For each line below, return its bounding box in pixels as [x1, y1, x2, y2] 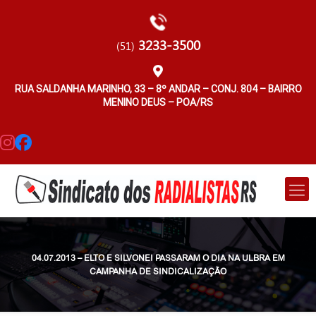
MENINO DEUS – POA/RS [103, 96, 213, 109]
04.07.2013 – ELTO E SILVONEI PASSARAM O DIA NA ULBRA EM [31, 252, 285, 263]
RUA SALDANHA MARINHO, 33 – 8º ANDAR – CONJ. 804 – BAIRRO [14, 83, 302, 95]
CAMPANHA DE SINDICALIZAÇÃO [90, 265, 226, 276]
